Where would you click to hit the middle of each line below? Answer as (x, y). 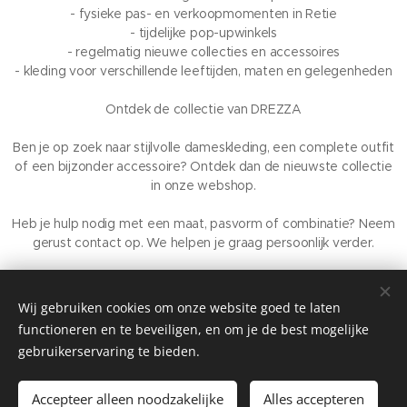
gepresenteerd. (203, 300)
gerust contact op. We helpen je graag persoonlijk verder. (203, 243)
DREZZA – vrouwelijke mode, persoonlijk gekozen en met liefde (203, 281)
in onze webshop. (203, 186)
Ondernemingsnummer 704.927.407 (170, 328)
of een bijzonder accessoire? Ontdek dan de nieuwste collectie (203, 167)
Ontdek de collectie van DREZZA (203, 109)
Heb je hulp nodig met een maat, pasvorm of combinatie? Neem (203, 224)
